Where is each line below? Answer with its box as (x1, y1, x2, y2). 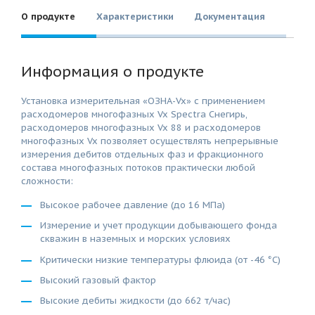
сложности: (21, 174, 73, 187)
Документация (195, 11, 265, 22)
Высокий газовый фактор (40, 274, 156, 286)
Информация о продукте (21, 62, 204, 82)
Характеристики (96, 11, 174, 22)
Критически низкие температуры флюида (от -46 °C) (40, 253, 281, 266)
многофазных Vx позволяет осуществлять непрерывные (21, 134, 278, 147)
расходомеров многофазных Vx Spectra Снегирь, (21, 108, 247, 120)
